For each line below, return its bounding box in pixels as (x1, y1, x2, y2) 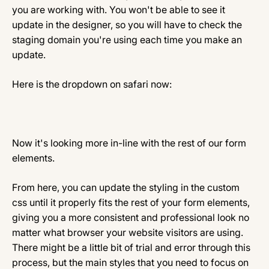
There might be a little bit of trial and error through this (12, 241, 250, 253)
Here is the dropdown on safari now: (12, 78, 172, 90)
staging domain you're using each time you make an (12, 34, 242, 46)
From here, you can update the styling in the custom (12, 181, 240, 193)
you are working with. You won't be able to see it (12, 4, 225, 16)
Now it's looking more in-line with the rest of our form (12, 137, 246, 149)
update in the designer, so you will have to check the (12, 19, 242, 31)
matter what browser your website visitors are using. (12, 226, 243, 238)
